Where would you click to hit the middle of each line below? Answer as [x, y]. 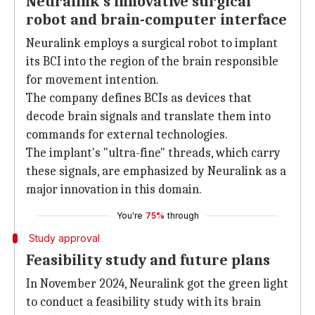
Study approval [64, 238]
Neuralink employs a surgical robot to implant [152, 43]
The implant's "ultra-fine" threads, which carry [153, 153]
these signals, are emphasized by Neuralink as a [156, 171]
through [183, 216]
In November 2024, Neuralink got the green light [157, 284]
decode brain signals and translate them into [148, 116]
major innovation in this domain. [114, 189]
